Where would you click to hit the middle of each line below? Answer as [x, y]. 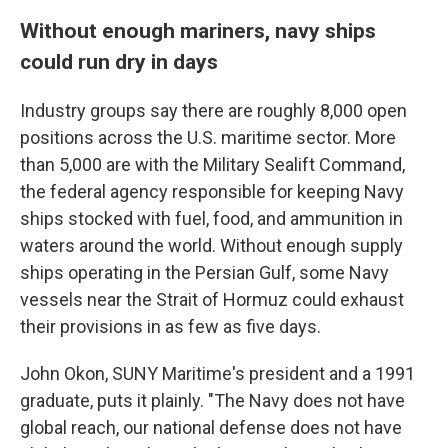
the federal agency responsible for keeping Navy [212, 192]
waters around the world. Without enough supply [211, 246]
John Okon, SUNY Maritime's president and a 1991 [217, 374]
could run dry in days [119, 62]
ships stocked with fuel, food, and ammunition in [211, 219]
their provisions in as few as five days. [170, 327]
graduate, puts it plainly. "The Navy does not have [212, 401]
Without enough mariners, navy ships [198, 31]
